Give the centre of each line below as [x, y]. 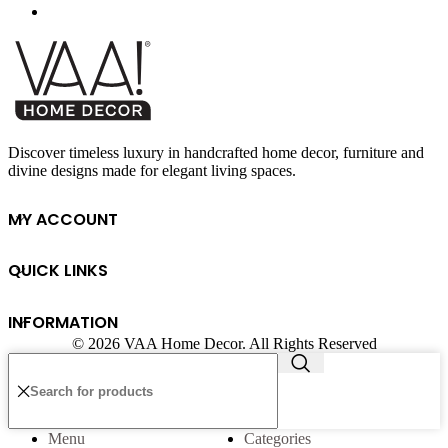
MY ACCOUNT [63, 219]
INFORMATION [63, 323]
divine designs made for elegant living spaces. [152, 170]
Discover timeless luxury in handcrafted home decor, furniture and [216, 152]
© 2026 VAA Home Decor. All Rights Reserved [224, 344]
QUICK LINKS [58, 271]
